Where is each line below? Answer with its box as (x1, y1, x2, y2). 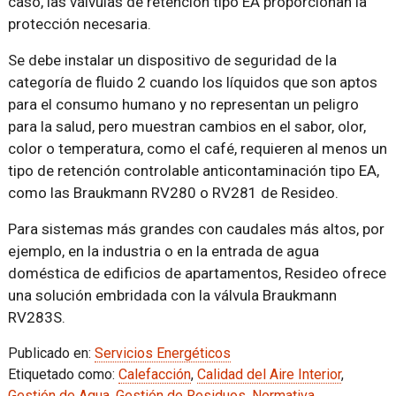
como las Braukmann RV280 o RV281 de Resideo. (7, 183, 339, 202)
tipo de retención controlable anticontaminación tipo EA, (7, 161, 379, 179)
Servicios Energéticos (94, 344, 231, 362)
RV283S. (7, 308, 65, 326)
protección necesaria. (7, 14, 151, 33)
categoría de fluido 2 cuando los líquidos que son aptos (7, 72, 377, 91)
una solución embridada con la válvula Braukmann (7, 286, 337, 304)
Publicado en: (7, 344, 95, 362)
